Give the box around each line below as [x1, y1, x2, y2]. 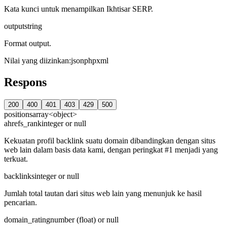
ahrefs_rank [4, 119, 42, 128]
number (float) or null [50, 215, 119, 224]
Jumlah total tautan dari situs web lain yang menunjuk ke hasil [4, 189, 202, 198]
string [24, 22, 42, 31]
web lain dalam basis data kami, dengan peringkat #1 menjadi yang [4, 145, 218, 154]
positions [4, 110, 32, 119]
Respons [4, 75, 47, 89]
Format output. [4, 39, 51, 48]
